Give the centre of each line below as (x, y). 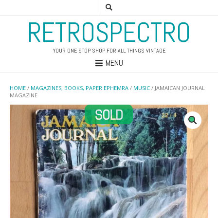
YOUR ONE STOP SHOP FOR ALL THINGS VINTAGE (109, 51)
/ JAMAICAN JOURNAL (177, 88)
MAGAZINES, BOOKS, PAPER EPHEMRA (80, 88)
